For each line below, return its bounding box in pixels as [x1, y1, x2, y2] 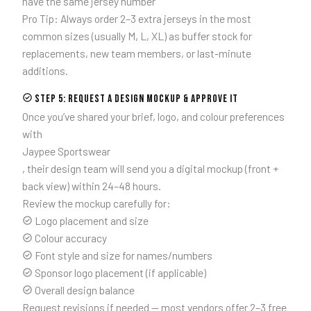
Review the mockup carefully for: [22, 196, 171, 210]
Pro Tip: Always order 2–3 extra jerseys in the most [22, 12, 251, 26]
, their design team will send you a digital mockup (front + [22, 161, 278, 175]
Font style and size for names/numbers [33, 248, 212, 262]
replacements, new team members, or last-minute [22, 47, 251, 60]
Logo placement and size [33, 213, 149, 227]
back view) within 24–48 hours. [22, 178, 161, 192]
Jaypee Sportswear [22, 144, 110, 158]
